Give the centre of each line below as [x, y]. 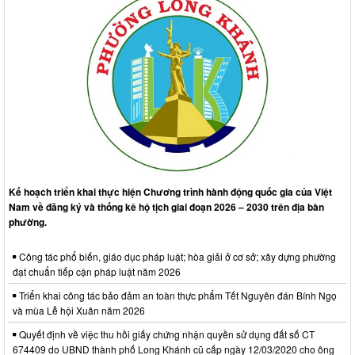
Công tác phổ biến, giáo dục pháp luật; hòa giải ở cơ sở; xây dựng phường [176, 256]
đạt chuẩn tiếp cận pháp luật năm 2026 [97, 271]
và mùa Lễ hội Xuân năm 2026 [79, 310]
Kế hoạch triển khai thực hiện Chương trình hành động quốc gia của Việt [170, 191]
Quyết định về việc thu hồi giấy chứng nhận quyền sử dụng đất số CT [166, 334]
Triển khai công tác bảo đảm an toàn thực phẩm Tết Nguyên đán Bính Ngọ [177, 295]
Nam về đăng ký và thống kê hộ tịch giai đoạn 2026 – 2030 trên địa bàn [166, 206]
